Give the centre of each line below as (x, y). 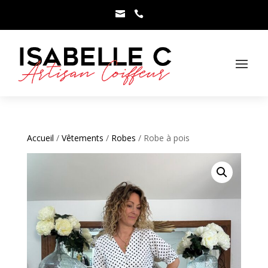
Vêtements (82, 138)
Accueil (40, 138)
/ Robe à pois (162, 138)
